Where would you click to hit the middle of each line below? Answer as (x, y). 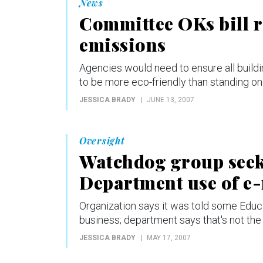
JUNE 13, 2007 (171, 100)
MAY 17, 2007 (169, 237)
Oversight (102, 140)
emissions (123, 44)
